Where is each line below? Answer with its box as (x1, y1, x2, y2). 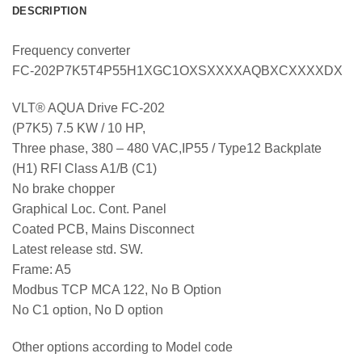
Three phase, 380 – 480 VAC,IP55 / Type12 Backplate (12, 141, 322, 156)
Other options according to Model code (12, 340, 233, 355)
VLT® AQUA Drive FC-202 (12, 101, 165, 116)
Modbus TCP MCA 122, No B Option (12, 283, 221, 297)
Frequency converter (12, 44, 130, 58)
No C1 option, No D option (12, 303, 163, 318)
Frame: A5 (12, 263, 71, 277)
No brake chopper (12, 182, 115, 196)
